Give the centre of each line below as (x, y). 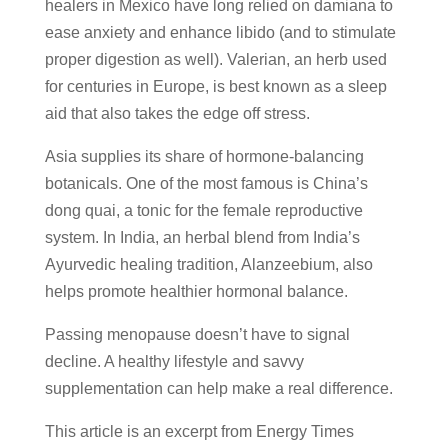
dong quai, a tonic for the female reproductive (203, 210)
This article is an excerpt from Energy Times (199, 431)
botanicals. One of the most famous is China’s (206, 183)
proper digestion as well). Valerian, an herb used (215, 59)
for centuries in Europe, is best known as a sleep (215, 86)
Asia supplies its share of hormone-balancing (204, 156)
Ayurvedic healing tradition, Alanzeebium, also (208, 264)
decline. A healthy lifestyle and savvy (174, 361)
